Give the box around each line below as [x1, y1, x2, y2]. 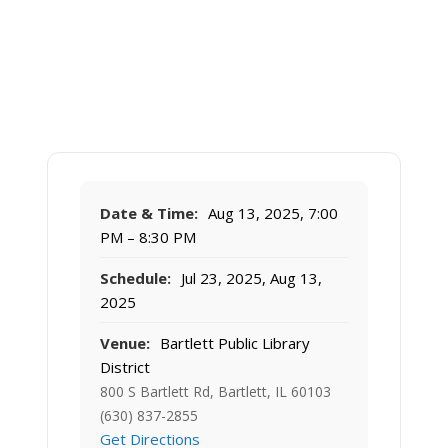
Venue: [100, 333, 150, 354]
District [100, 357, 150, 378]
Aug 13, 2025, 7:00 [204, 203, 338, 224]
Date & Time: [100, 203, 198, 224]
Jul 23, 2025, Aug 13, [177, 268, 322, 289]
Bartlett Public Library [156, 333, 310, 354]
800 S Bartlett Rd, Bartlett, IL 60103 [100, 382, 331, 402]
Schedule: [100, 268, 171, 289]
